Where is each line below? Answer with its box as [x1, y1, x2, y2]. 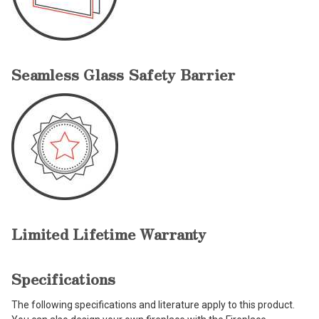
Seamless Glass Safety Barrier [11, 63, 236, 85]
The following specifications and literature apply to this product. [11, 299, 295, 311]
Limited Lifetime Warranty [11, 223, 206, 245]
